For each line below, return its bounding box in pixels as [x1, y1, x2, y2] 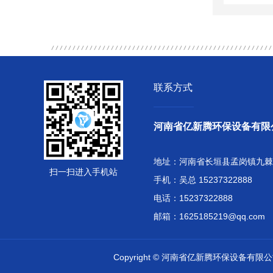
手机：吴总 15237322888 [154, 175, 262, 185]
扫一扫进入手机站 [49, 167, 118, 177]
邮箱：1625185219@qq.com [154, 211, 265, 221]
